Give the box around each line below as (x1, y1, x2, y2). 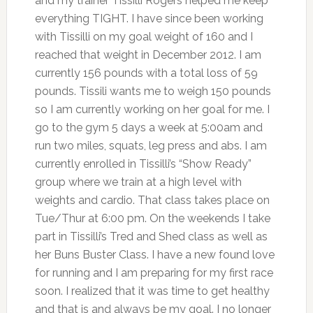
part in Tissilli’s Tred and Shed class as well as (34, 229, 268, 243)
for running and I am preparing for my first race (34, 265, 273, 279)
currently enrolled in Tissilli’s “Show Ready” (34, 156, 252, 170)
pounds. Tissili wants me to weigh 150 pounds (34, 84, 271, 98)
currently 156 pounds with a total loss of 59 (34, 66, 258, 80)
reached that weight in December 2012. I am (34, 48, 261, 61)
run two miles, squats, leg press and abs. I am (34, 138, 267, 152)
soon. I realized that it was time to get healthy (34, 284, 270, 298)
